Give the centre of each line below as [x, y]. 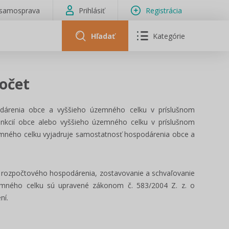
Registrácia [164, 10]
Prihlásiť [92, 10]
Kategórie [169, 36]
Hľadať [103, 36]
